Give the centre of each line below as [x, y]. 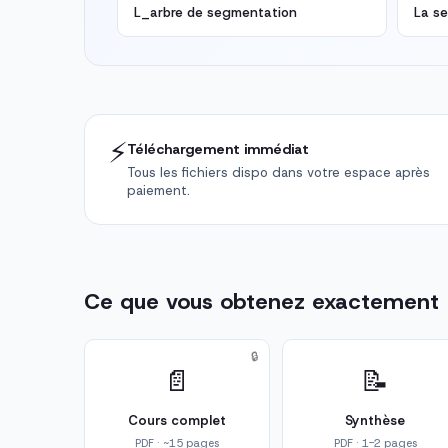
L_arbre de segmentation [215, 13]
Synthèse [375, 421]
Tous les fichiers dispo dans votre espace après [278, 173]
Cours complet [177, 421]
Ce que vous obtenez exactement [261, 302]
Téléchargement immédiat [218, 149]
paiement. [158, 191]
